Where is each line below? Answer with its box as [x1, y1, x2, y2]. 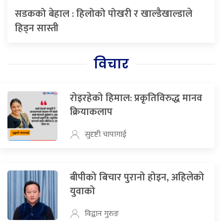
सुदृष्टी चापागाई [84, 127, 126, 141]
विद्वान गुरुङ [84, 207, 119, 221]
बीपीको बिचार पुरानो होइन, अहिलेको [69, 168, 204, 186]
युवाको [69, 182, 95, 200]
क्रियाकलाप [69, 103, 112, 120]
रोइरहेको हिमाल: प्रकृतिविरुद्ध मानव [69, 89, 202, 107]
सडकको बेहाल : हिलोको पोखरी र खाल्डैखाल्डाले [15, 5, 192, 22]
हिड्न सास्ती [15, 19, 58, 37]
